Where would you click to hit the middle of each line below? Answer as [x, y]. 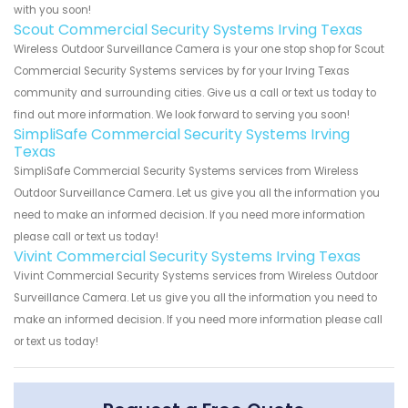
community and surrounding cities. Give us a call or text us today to [195, 92]
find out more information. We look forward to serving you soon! [182, 114]
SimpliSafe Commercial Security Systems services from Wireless [186, 171]
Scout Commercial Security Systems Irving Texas [188, 29]
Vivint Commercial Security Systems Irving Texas [187, 256]
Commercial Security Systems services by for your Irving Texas [182, 71]
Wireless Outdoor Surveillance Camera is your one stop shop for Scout [199, 49]
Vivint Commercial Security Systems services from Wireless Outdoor [196, 275]
